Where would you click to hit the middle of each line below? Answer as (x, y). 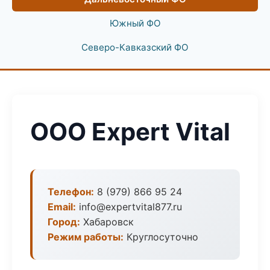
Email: (62, 207)
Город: (64, 222)
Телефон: (71, 192)
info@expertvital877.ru (129, 207)
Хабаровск (107, 222)
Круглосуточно (161, 237)
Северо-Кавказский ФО (135, 47)
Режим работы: (86, 237)
